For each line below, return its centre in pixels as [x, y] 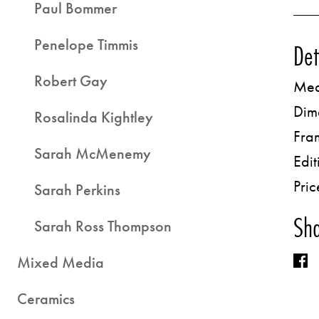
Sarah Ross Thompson [103, 226]
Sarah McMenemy [93, 153]
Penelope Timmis [86, 45]
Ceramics [46, 299]
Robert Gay [71, 81]
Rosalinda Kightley [94, 117]
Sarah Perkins [77, 190]
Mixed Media [61, 262]
